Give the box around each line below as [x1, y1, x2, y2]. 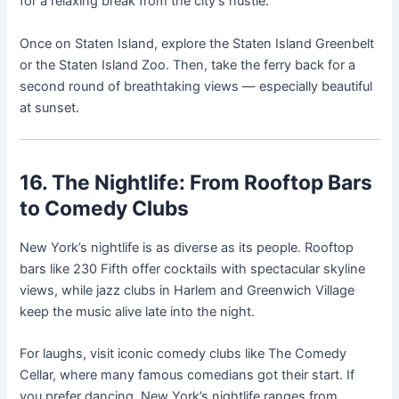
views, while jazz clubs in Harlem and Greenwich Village [20, 282, 355, 299]
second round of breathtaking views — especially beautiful [20, 77, 373, 94]
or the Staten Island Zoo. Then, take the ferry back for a [20, 56, 356, 73]
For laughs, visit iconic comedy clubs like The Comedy [20, 346, 347, 362]
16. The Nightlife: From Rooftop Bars [20, 170, 373, 196]
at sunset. [20, 99, 80, 116]
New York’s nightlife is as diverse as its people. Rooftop [20, 240, 354, 256]
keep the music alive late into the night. [20, 304, 256, 321]
